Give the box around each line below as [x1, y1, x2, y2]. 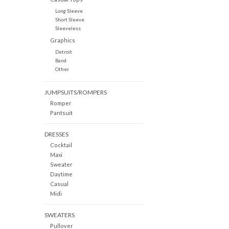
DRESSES [44, 130, 68, 139]
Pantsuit [50, 109, 73, 117]
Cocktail [50, 142, 72, 149]
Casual [50, 180, 68, 188]
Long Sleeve [55, 8, 83, 14]
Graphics [50, 37, 75, 44]
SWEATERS [44, 211, 75, 219]
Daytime [50, 171, 73, 178]
